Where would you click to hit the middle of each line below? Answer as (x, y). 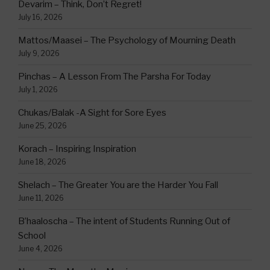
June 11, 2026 (41, 198)
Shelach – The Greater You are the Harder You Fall (118, 185)
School (32, 236)
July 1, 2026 (38, 90)
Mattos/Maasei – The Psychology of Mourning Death (127, 41)
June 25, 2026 (42, 126)
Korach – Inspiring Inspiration (77, 149)
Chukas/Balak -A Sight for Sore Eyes (92, 113)
